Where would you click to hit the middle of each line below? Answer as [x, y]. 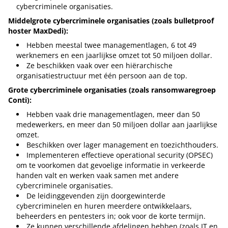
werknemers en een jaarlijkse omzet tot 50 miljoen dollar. [114, 55]
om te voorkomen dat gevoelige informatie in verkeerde [111, 165]
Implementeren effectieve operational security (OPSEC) [120, 155]
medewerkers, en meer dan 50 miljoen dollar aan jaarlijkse [117, 124]
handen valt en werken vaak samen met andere [97, 175]
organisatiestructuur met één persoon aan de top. [102, 75]
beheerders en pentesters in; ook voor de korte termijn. [111, 216]
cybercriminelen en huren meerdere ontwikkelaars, [104, 206]
